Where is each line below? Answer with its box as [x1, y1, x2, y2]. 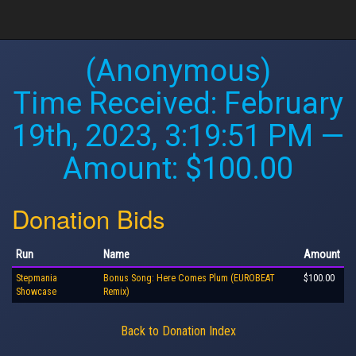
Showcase [16, 285, 56, 297]
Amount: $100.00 [63, 151, 293, 186]
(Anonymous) [85, 53, 271, 88]
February [223, 86, 343, 121]
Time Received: [13, 86, 224, 121]
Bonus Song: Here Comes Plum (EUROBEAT [103, 272, 275, 284]
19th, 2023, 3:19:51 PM [12, 118, 313, 153]
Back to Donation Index [120, 323, 236, 339]
